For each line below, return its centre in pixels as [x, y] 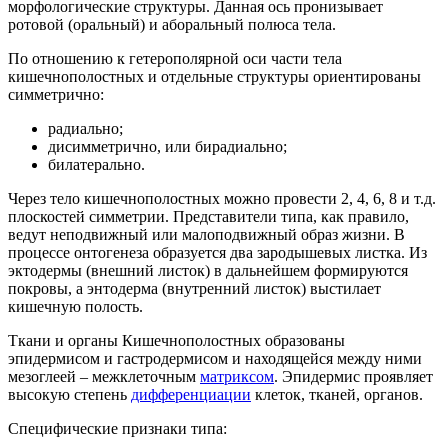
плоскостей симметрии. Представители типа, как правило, [208, 217]
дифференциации [191, 395]
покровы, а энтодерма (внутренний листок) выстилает [194, 289]
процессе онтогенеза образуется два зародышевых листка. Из [217, 253]
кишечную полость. [75, 307]
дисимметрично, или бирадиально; [167, 147]
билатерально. [96, 165]
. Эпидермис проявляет [353, 377]
